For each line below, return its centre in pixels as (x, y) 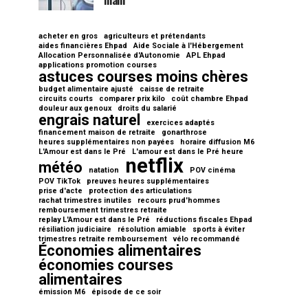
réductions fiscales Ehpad (204, 220)
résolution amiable (152, 229)
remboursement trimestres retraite (103, 210)
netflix (154, 166)
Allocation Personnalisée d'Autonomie (109, 55)
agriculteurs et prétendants (155, 36)
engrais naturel (89, 120)
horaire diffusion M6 (217, 142)
